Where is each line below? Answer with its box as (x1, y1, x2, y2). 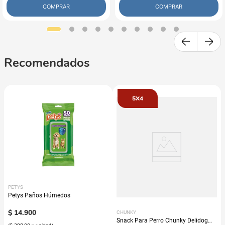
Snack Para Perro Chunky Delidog (117, 217, 208, 224)
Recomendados (4, 55, 90, 71)
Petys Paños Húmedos (8, 192, 70, 199)
